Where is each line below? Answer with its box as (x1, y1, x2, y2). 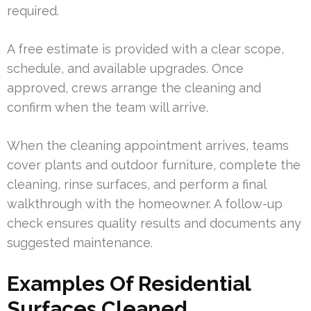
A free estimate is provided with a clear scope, (7, 41, 284, 56)
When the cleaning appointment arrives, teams (7, 137, 289, 153)
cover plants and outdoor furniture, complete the (7, 157, 301, 172)
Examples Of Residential (7, 271, 251, 296)
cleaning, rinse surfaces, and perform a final (7, 176, 266, 192)
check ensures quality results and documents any (7, 215, 301, 230)
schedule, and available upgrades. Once (7, 60, 244, 76)
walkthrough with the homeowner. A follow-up (7, 196, 283, 211)
